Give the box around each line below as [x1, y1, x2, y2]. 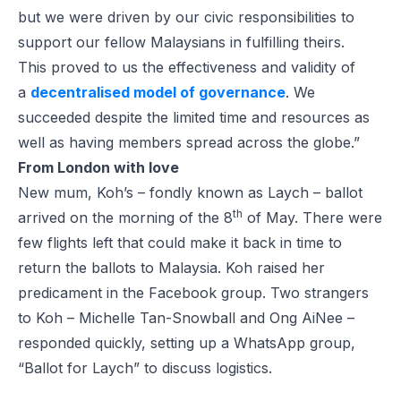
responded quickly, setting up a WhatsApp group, [18, 333, 355, 352]
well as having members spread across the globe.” [18, 132, 360, 151]
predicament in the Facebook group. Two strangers [18, 283, 369, 302]
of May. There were [243, 208, 382, 226]
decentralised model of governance [30, 82, 286, 101]
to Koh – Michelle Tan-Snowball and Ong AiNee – [18, 308, 354, 327]
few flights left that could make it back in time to [18, 233, 342, 252]
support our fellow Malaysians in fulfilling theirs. [18, 32, 345, 51]
